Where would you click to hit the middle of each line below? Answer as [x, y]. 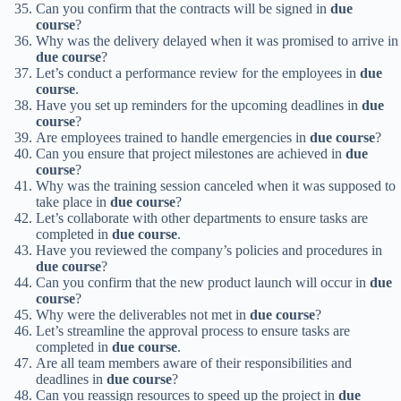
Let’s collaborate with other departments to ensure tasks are [202, 218]
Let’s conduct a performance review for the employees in [198, 73]
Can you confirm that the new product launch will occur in [203, 283]
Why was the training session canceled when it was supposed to [216, 186]
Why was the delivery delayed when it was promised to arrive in [217, 41]
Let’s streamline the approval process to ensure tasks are [193, 331]
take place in [73, 202]
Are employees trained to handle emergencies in [173, 138]
